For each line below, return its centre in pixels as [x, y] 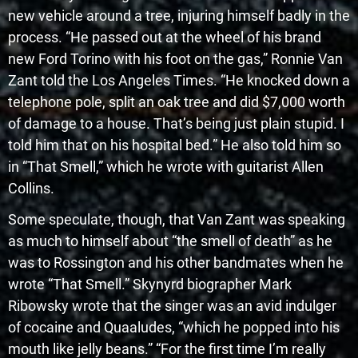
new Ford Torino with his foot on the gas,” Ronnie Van [175, 59]
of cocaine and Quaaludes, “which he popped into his [174, 328]
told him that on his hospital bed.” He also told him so [175, 145]
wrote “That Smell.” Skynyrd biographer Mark [150, 284]
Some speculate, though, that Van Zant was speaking [177, 220]
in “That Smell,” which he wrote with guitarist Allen [166, 167]
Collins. [31, 189]
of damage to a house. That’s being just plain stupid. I [176, 124]
